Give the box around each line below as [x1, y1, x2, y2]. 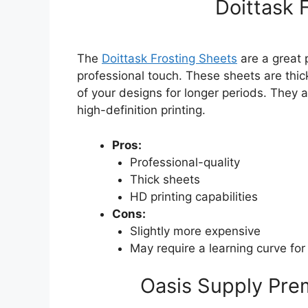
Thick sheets [129, 172, 200, 186]
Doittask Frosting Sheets [102, 52, 237, 66]
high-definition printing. [77, 103, 206, 118]
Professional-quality [129, 155, 240, 169]
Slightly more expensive [129, 223, 261, 238]
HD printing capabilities [129, 189, 258, 203]
